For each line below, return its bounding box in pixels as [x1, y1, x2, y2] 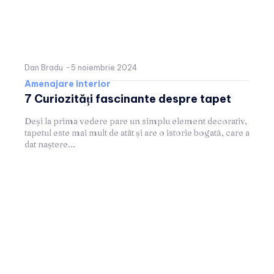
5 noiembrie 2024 [71, 62, 137, 72]
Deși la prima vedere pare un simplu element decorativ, [24, 115, 247, 127]
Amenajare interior [24, 78, 111, 89]
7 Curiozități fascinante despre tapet [24, 91, 231, 106]
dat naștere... [24, 138, 75, 150]
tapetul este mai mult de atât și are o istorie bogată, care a [24, 127, 250, 138]
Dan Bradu [24, 62, 63, 72]
